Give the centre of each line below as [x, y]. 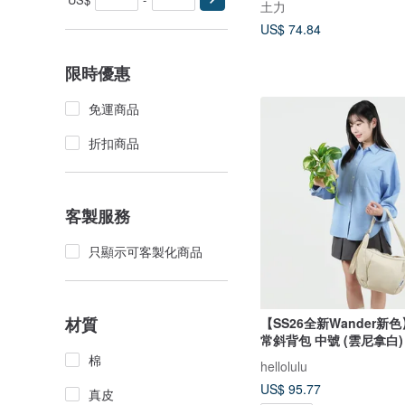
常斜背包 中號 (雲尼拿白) [332, 340]
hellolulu [284, 367]
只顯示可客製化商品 [146, 251]
